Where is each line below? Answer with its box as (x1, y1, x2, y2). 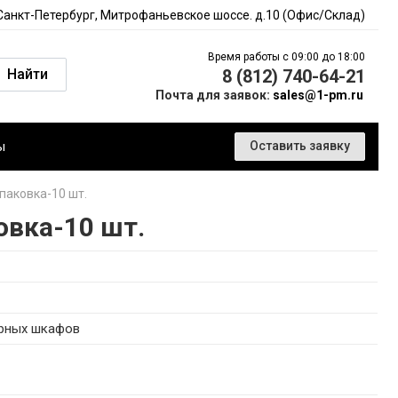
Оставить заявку (250, 139, 350, 153)
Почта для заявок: (155, 88, 273, 102)
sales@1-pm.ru (273, 88, 363, 102)
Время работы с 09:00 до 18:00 (208, 51, 365, 63)
